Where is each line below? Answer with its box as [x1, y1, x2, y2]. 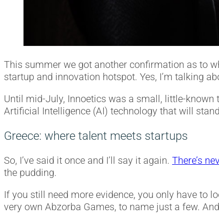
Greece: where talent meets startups [4, 129, 188, 143]
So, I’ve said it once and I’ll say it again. [4, 155, 172, 167]
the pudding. [4, 167, 57, 179]
